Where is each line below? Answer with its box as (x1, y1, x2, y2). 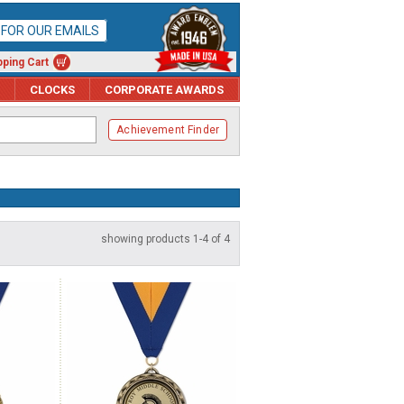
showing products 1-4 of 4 (101, 233, 230, 245)
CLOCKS (30, 82, 75, 96)
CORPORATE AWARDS (105, 82, 224, 96)
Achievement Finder (116, 124, 219, 136)
